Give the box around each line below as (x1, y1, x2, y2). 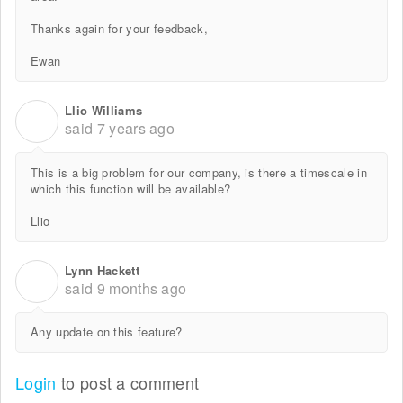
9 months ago (96, 277, 187, 299)
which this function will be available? (31, 179, 231, 197)
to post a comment (56, 371, 200, 395)
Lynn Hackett (65, 261, 139, 279)
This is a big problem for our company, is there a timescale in (31, 163, 367, 181)
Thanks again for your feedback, (31, 20, 208, 38)
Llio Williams (65, 102, 143, 120)
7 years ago (96, 118, 175, 139)
